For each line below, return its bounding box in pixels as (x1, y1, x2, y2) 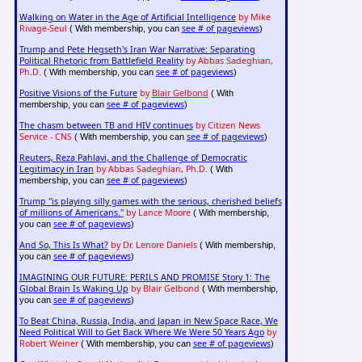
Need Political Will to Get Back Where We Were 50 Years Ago (19, 326, 264, 338)
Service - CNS (19, 130, 72, 142)
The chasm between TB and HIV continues (19, 119, 193, 131)
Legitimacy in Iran (19, 162, 94, 175)
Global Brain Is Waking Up (19, 282, 128, 294)
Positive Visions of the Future (19, 86, 137, 99)
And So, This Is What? (19, 238, 108, 250)
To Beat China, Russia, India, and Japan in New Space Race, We (19, 314, 278, 326)
